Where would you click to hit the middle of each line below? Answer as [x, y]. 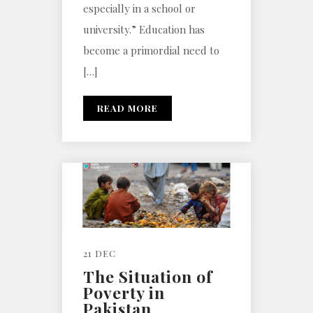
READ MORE [128, 108]
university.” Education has [144, 30]
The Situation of [148, 276]
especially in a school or [139, 9]
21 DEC [100, 253]
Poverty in [124, 292]
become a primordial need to [151, 51]
